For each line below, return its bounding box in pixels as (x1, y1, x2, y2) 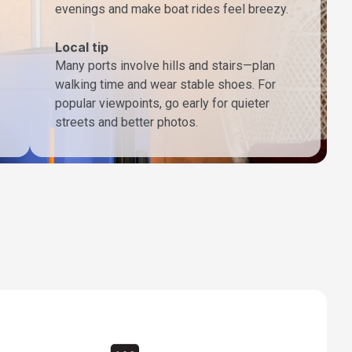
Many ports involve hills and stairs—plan (55, 58, 275, 74)
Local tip (55, 39, 108, 56)
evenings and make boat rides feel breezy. (55, 2, 288, 17)
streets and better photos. (55, 115, 198, 130)
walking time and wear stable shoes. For (55, 77, 276, 93)
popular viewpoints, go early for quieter (55, 96, 269, 112)
